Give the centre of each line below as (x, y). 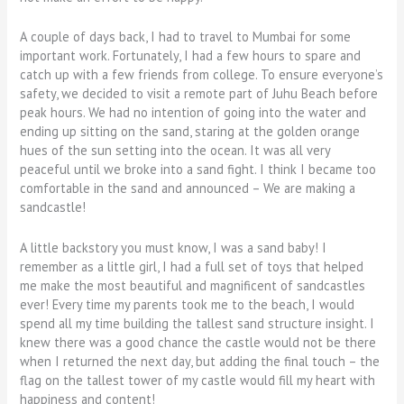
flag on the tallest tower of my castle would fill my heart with (198, 380)
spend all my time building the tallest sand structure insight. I (197, 323)
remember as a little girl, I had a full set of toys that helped (192, 266)
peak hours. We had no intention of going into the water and (193, 113)
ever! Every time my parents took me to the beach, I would (188, 304)
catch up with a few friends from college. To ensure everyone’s (202, 75)
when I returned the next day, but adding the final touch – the (200, 361)
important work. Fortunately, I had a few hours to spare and (191, 56)
